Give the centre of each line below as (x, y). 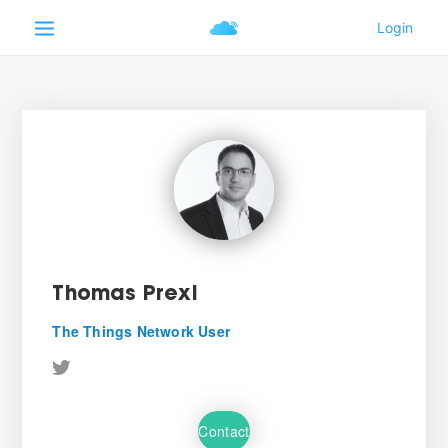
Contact (224, 430)
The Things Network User (141, 331)
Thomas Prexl (125, 295)
